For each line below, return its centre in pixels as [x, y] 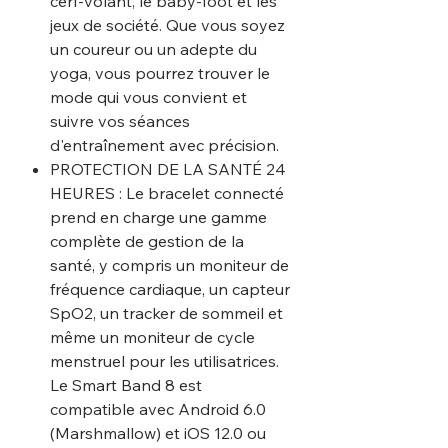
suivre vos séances [120, 120]
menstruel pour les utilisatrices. [164, 360]
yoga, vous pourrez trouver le [160, 72]
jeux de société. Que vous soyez [167, 24]
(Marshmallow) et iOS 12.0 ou [158, 432]
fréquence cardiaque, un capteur [170, 288]
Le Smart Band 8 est [126, 384]
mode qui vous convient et [148, 96]
